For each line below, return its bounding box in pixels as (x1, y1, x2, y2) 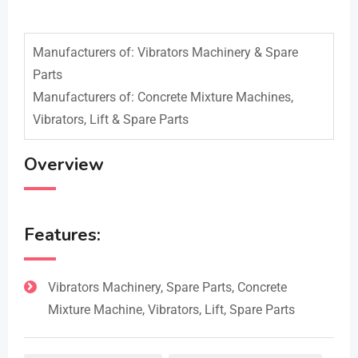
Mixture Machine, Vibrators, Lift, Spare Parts (48, 302, 295, 317)
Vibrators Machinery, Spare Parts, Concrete (48, 280, 287, 295)
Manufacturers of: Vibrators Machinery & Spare (33, 45, 298, 60)
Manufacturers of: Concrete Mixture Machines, (33, 89, 293, 105)
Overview (24, 153, 104, 177)
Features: (24, 223, 101, 247)
